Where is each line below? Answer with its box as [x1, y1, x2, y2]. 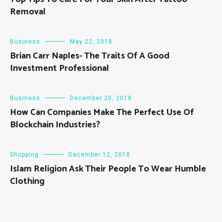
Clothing [10, 174, 45, 189]
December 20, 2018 [70, 95, 132, 102]
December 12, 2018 [68, 151, 130, 159]
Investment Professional [10, 61, 109, 76]
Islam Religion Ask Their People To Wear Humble [10, 162, 206, 177]
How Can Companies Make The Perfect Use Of [10, 105, 194, 120]
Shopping [10, 151, 39, 159]
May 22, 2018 [70, 38, 112, 46]
